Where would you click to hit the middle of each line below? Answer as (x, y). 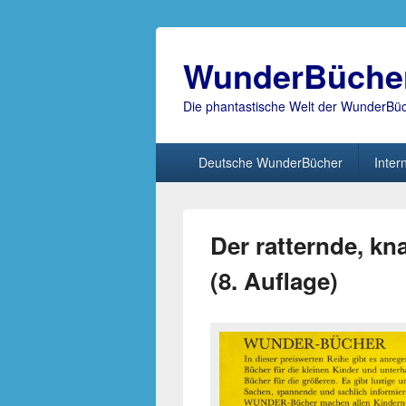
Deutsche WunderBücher (270, 162)
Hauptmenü (193, 152)
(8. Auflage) (274, 280)
